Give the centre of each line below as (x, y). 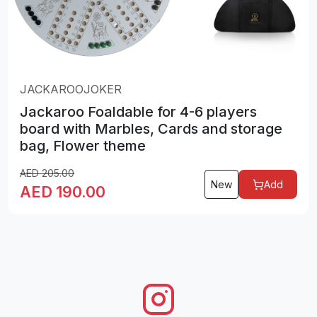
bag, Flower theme (83, 146)
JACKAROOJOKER (71, 90)
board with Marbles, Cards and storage (151, 129)
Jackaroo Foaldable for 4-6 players (138, 112)
